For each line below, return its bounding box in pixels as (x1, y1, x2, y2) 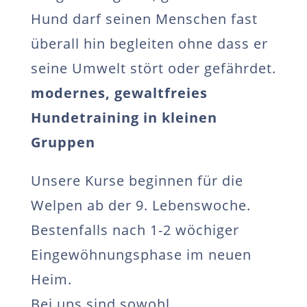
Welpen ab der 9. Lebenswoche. (30, 196, 251, 214)
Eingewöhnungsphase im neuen (30, 245, 251, 264)
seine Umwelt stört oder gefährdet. (30, 59, 276, 77)
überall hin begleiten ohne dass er (30, 34, 268, 53)
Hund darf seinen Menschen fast (30, 10, 258, 28)
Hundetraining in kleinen (30, 108, 217, 127)
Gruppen (30, 133, 95, 151)
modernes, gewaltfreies (30, 84, 208, 102)
